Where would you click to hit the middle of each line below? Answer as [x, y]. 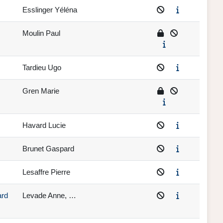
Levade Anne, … [49, 196]
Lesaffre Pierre [46, 172]
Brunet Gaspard [48, 149]
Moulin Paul [41, 33]
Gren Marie [41, 91]
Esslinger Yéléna [50, 10]
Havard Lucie [44, 125]
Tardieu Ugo [42, 68]
